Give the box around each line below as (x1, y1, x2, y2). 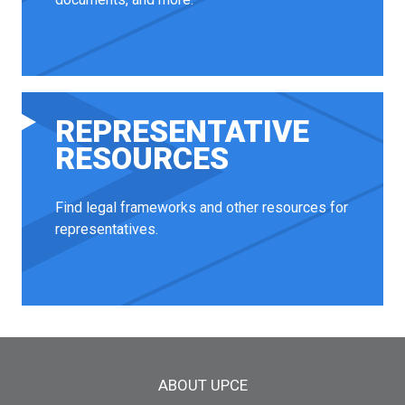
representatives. (55, 221, 159, 239)
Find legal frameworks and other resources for (55, 199, 349, 217)
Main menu (22, 356, 130, 382)
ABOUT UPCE (157, 376, 248, 395)
